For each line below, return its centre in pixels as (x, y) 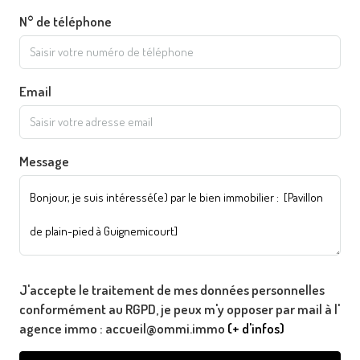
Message (44, 161)
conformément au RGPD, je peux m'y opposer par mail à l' (180, 309)
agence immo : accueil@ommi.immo (123, 328)
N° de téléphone (65, 21)
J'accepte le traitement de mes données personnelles (172, 289)
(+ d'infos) (256, 328)
